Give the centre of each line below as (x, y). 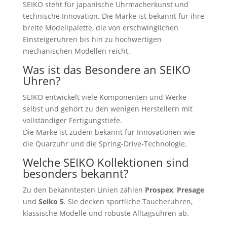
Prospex (159, 190)
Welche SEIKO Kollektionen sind (105, 162)
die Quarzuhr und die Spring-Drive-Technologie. (105, 143)
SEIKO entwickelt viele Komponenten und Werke (104, 97)
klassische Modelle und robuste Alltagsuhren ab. (106, 213)
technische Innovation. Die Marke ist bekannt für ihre (113, 16)
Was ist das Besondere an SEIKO (106, 69)
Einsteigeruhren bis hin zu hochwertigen (92, 39)
